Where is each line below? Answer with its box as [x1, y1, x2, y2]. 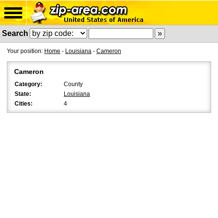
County [64, 81, 83, 88]
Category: [15, 81, 42, 88]
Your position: [7, 48, 44, 54]
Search [2, 29, 28, 37]
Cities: [15, 100, 33, 107]
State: [15, 91, 31, 97]
